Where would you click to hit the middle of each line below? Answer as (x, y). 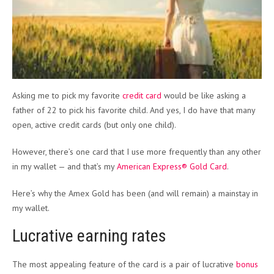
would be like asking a (204, 96)
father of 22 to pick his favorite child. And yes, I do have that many (134, 110)
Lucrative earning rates (89, 236)
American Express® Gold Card (172, 167)
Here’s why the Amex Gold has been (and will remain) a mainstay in (135, 194)
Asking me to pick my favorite (67, 96)
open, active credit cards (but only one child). (94, 125)
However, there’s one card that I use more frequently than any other (137, 152)
